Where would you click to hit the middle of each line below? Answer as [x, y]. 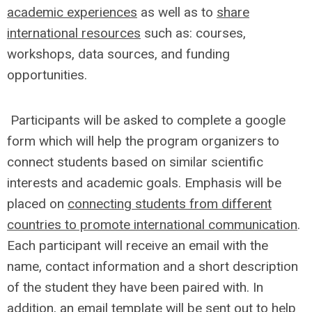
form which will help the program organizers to [143, 141]
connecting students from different [170, 203]
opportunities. [47, 75]
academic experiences [72, 12]
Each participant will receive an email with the [138, 245]
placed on [37, 203]
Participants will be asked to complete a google [146, 120]
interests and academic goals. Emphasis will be [144, 182]
